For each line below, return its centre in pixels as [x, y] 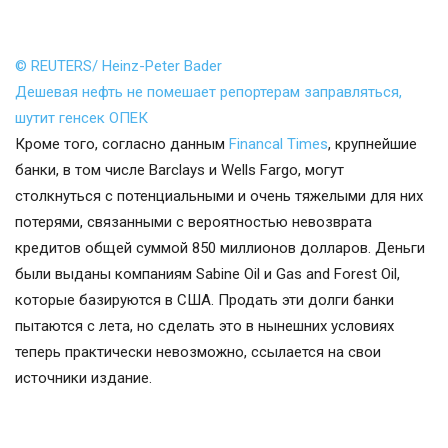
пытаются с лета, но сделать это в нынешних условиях [204, 326]
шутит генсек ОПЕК [81, 118]
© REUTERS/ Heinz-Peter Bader [118, 66]
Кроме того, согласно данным [122, 144]
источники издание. [83, 378]
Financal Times [278, 144]
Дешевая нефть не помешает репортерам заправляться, [208, 92]
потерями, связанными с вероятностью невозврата [193, 222]
